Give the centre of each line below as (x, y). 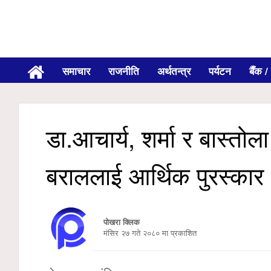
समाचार (76, 71)
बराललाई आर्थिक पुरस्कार (155, 175)
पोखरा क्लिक (123, 222)
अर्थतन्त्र (174, 71)
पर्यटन (220, 71)
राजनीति (124, 71)
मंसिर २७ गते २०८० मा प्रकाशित (144, 233)
